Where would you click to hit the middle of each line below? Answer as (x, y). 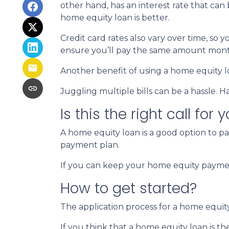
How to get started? (129, 189)
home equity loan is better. (115, 18)
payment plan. (90, 145)
